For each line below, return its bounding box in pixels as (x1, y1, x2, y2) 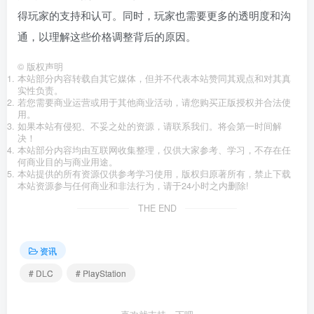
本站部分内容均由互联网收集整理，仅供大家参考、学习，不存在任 (18, 144, 291, 157)
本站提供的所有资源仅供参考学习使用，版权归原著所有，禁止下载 (18, 168, 291, 181)
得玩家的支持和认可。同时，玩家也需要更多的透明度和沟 (18, 8, 291, 23)
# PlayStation (76, 266, 126, 279)
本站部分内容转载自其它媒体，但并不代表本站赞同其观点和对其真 (18, 72, 291, 86)
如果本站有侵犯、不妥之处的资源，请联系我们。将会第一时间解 (18, 120, 282, 133)
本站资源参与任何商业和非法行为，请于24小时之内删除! (18, 179, 249, 193)
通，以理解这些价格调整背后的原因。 (18, 29, 196, 44)
